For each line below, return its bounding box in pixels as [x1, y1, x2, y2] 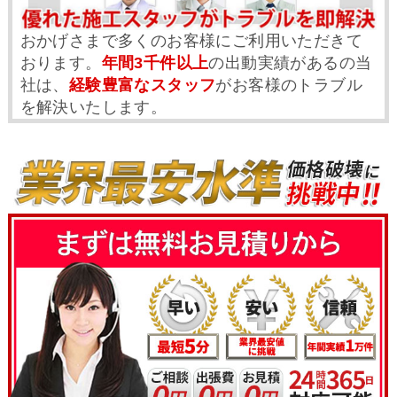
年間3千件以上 [101, 54, 209, 73]
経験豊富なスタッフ [68, 76, 216, 95]
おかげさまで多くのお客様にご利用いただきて [19, 32, 362, 51]
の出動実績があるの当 [208, 54, 372, 73]
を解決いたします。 [19, 98, 167, 117]
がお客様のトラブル [215, 76, 362, 95]
